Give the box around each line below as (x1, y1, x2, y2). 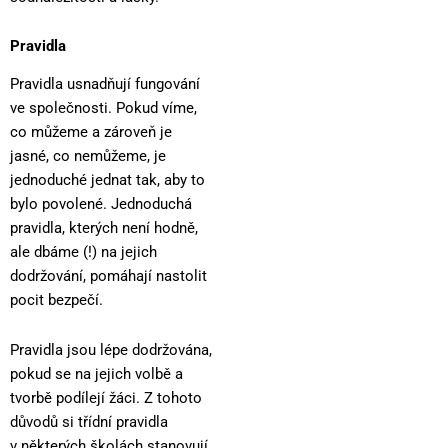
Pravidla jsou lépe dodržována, (10, 340, 212, 359)
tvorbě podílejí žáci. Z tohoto (10, 388, 202, 407)
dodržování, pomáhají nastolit (10, 267, 207, 286)
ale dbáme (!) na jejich (10, 243, 157, 262)
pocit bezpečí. (10, 291, 103, 310)
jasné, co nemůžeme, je (10, 147, 166, 166)
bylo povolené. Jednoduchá (10, 195, 192, 214)
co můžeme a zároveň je (10, 123, 172, 142)
